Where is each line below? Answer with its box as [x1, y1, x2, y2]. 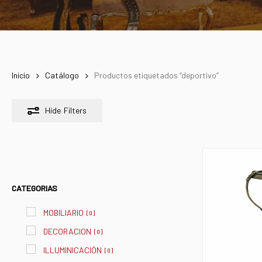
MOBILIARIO [43, 208, 84, 218]
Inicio [12, 70, 30, 81]
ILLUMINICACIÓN [43, 245, 102, 256]
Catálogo [45, 70, 79, 81]
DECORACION [43, 226, 91, 237]
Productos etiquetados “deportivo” [94, 70, 219, 81]
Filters [64, 105, 87, 116]
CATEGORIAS [12, 183, 57, 194]
